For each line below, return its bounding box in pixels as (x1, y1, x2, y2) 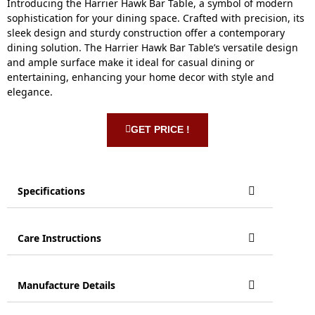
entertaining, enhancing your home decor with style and (7, 70, 274, 84)
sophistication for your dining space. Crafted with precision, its (7, 11, 304, 25)
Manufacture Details (18, 278, 115, 292)
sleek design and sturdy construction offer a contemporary (7, 25, 285, 39)
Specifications (18, 184, 85, 198)
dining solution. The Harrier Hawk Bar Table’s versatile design (7, 40, 298, 54)
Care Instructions (18, 231, 101, 245)
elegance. (7, 84, 53, 98)
